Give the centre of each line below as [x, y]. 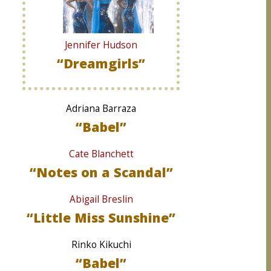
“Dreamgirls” [101, 63]
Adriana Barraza [101, 109]
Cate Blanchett [101, 154]
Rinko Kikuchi [101, 245]
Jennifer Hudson [101, 45]
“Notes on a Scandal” [101, 172]
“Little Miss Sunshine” [101, 217]
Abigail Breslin [101, 199]
